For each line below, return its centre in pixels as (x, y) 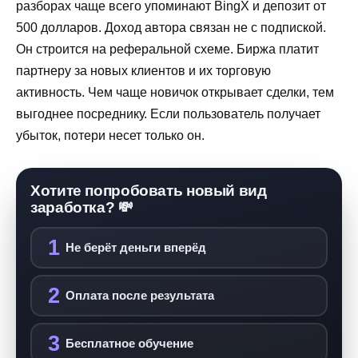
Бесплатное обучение (129, 344)
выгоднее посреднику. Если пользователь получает (168, 114)
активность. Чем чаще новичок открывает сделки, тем (175, 93)
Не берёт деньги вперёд (135, 248)
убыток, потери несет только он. (110, 136)
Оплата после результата (139, 296)
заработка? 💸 (82, 208)
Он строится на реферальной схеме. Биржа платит (167, 50)
